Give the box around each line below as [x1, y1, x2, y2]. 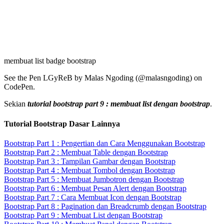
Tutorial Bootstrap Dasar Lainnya [4, 119, 120, 128]
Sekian [4, 99, 27, 108]
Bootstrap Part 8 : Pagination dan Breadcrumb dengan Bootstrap [4, 201, 206, 210]
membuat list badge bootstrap [4, 56, 96, 65]
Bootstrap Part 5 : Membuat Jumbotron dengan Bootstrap [4, 174, 184, 183]
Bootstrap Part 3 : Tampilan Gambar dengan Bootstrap [4, 156, 175, 165]
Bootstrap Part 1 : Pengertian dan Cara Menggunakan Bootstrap [4, 138, 205, 147]
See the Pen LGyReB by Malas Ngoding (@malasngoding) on [4, 73, 202, 82]
